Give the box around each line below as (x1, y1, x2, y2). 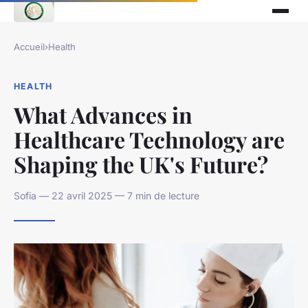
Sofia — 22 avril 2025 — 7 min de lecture (14, 189, 199, 201)
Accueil (14, 41, 45, 52)
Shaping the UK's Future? (14, 148, 268, 179)
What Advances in (14, 99, 192, 129)
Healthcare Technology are (14, 124, 285, 154)
